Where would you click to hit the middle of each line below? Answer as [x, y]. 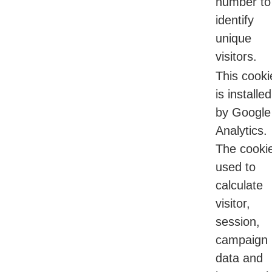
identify [235, 20]
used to [236, 167]
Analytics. [241, 131]
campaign [242, 240]
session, [238, 222]
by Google [243, 113]
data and [239, 258]
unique [233, 39]
